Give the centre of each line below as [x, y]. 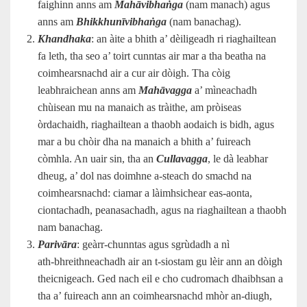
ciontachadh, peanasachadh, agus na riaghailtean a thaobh [162, 210]
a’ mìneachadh [224, 90]
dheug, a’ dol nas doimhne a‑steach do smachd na [145, 175]
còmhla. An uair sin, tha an [97, 158]
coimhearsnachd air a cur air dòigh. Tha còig [134, 73]
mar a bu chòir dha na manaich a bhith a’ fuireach [144, 141]
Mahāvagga [165, 90]
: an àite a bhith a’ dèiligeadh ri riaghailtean [184, 38]
